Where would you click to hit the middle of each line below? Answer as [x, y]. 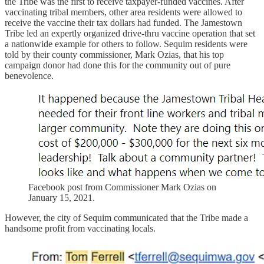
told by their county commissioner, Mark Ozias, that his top [114, 54]
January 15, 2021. [62, 197]
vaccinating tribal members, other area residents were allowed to [123, 12]
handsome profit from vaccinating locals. [80, 228]
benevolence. [29, 75]
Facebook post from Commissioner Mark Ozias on [122, 187]
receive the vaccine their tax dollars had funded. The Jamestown [123, 22]
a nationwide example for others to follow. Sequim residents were [126, 44]
